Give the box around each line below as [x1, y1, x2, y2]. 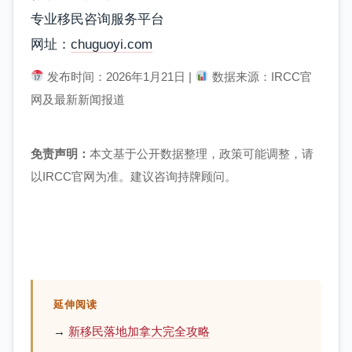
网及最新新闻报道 [31, 92, 125, 106]
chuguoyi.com [71, 36, 152, 52]
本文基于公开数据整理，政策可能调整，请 [90, 146, 313, 160]
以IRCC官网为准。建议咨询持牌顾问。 [31, 169, 236, 183]
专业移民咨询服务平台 [31, 11, 164, 27]
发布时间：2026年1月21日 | [44, 69, 196, 83]
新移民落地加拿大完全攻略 [68, 324, 210, 338]
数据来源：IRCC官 [208, 69, 312, 83]
